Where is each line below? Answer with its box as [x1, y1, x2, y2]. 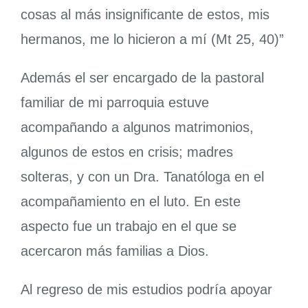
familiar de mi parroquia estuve [20, 95, 209, 111]
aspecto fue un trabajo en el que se [20, 219, 236, 234]
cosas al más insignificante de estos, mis [20, 7, 269, 23]
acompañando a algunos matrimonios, [20, 120, 254, 135]
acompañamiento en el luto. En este [20, 194, 241, 210]
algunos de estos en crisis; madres [20, 144, 233, 160]
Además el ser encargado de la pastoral [20, 70, 264, 86]
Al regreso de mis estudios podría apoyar [20, 282, 272, 298]
